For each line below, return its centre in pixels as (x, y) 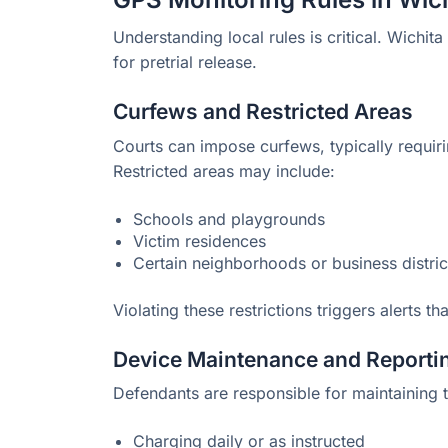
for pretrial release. (185, 62)
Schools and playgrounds (229, 218)
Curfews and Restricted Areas (263, 112)
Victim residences (199, 240)
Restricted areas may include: (224, 170)
